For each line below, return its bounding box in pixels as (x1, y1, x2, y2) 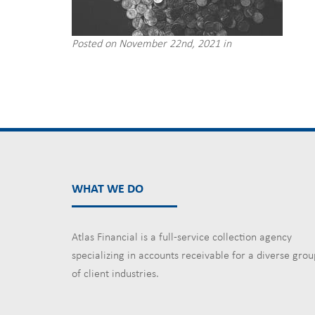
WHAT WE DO (72, 183, 143, 196)
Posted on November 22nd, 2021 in (72, 39, 231, 50)
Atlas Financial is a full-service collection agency (72, 232, 292, 243)
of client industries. (72, 269, 159, 280)
